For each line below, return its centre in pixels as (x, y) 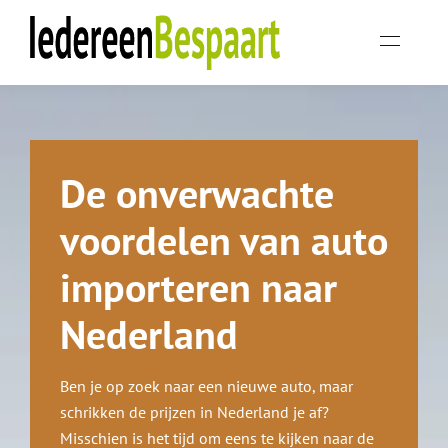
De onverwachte (197, 193)
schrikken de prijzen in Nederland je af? (194, 412)
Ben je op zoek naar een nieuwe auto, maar (206, 386)
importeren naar (198, 287)
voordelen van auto (224, 240)
